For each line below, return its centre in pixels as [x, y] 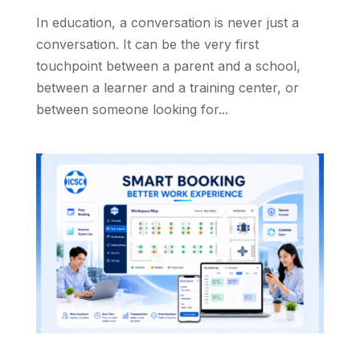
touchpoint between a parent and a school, [168, 65]
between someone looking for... [132, 109]
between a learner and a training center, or [167, 87]
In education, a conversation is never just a [167, 22]
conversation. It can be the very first [147, 44]
